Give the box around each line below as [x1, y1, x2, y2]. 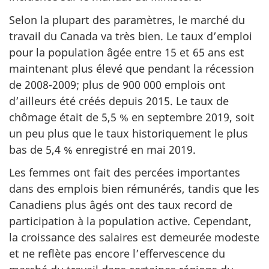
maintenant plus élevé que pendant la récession [9, 61, 254, 76]
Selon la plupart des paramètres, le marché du [9, 12, 245, 27]
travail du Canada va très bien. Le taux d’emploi [9, 28, 252, 43]
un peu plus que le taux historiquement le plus [9, 125, 248, 141]
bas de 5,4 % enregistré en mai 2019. [9, 142, 196, 157]
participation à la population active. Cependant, [9, 214, 252, 228]
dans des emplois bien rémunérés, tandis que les [9, 181, 259, 196]
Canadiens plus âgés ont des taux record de [9, 198, 232, 212]
